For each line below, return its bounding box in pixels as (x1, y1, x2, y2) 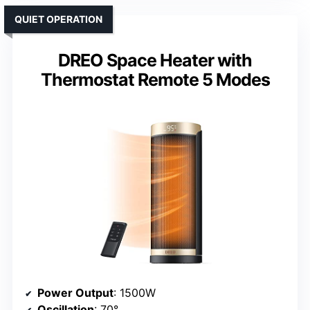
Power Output (37, 286, 113, 300)
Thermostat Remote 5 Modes (40, 69, 270, 90)
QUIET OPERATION (15, 12, 102, 25)
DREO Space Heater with (58, 49, 252, 71)
